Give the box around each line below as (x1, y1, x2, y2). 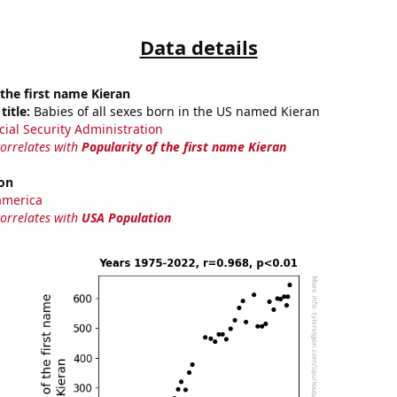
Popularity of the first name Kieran (81, 138, 286, 156)
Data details (139, 34, 258, 61)
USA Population (81, 209, 171, 227)
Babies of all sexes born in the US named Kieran (29, 103, 320, 121)
